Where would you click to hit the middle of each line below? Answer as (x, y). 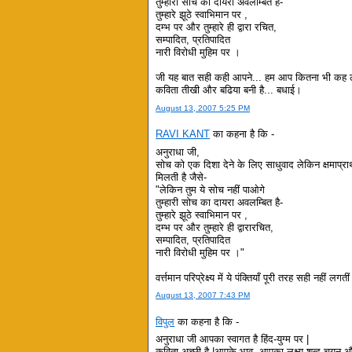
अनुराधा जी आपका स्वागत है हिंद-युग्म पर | (233, 339)
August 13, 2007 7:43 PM (203, 295)
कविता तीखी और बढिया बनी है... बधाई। (229, 90)
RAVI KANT (183, 134)
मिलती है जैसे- (181, 177)
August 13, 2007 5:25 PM (203, 108)
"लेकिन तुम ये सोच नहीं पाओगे (211, 189)
